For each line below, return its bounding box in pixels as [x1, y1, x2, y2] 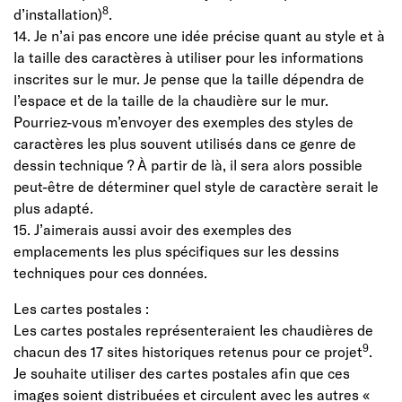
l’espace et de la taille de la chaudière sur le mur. [13, 91, 328, 109]
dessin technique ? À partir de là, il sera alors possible [13, 155, 363, 173]
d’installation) [13, 4, 102, 22]
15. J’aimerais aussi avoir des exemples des [13, 220, 292, 238]
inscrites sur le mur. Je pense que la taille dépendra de [13, 69, 364, 87]
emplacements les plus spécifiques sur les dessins [13, 241, 339, 259]
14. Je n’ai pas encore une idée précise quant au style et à [13, 26, 385, 44]
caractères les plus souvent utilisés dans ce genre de [13, 134, 356, 152]
